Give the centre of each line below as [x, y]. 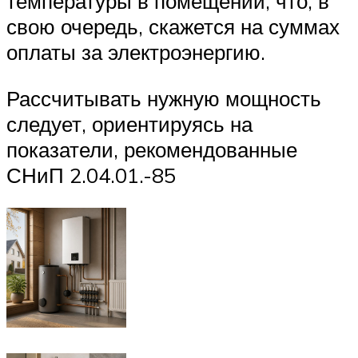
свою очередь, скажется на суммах [173, 26]
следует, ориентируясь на [129, 123]
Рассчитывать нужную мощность [164, 98]
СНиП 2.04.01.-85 [91, 175]
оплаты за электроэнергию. [136, 52]
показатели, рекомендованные [152, 149]
